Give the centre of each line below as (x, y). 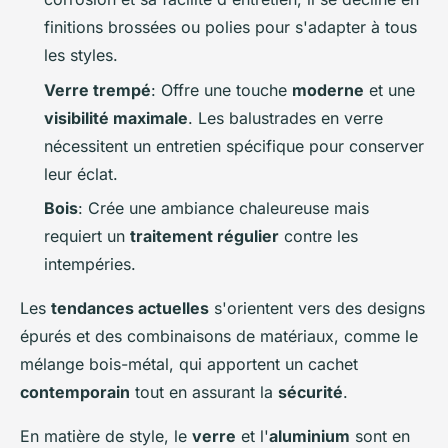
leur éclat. (81, 173)
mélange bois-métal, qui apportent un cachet (189, 363)
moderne (328, 89)
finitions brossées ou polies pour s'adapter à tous (230, 27)
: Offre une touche (221, 89)
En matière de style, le (106, 435)
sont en (380, 435)
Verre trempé (97, 89)
